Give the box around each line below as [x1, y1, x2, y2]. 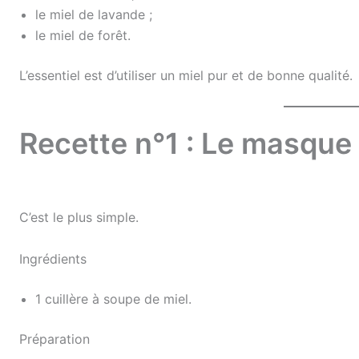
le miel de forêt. [35, 26, 131, 43]
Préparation [19, 330, 90, 347]
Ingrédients [19, 250, 87, 267]
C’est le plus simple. [19, 209, 139, 226]
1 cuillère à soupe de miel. [35, 290, 192, 307]
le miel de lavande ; [35, 6, 152, 22]
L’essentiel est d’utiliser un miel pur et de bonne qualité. [19, 67, 353, 83]
